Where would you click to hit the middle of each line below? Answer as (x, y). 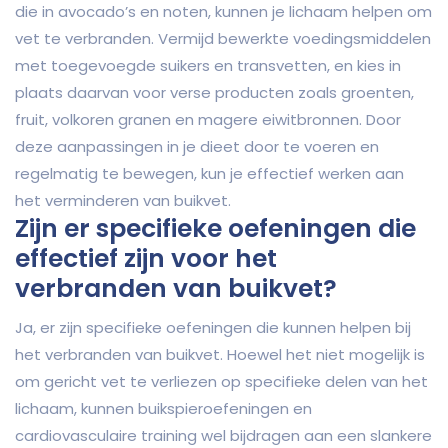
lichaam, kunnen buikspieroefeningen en (163, 409)
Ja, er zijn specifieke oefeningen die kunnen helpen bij (213, 328)
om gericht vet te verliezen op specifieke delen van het (221, 382)
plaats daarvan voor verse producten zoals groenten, (214, 93)
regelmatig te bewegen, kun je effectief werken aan (209, 174)
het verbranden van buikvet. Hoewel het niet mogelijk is (220, 355)
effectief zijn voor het (146, 259)
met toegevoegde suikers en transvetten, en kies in (208, 66)
